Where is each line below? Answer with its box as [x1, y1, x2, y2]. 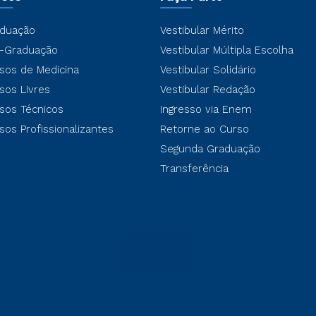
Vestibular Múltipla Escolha [159, 44, 293, 56]
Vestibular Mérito [159, 24, 244, 37]
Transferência [159, 162, 229, 175]
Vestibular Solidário [159, 63, 256, 76]
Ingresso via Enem [159, 103, 252, 116]
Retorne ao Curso [159, 123, 249, 135]
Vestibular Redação [159, 83, 255, 96]
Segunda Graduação [159, 142, 260, 155]
